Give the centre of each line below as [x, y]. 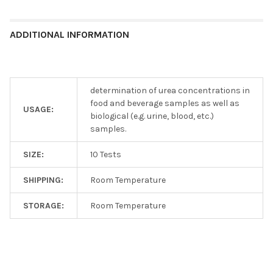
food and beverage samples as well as [165, 103]
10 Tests [106, 154]
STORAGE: [44, 205]
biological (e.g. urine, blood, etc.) [152, 116]
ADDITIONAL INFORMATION [69, 34]
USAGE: [38, 109]
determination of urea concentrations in [170, 90]
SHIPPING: [43, 180]
